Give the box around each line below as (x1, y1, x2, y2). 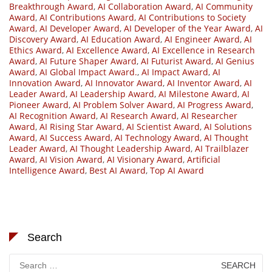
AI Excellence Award (66, 44, 148, 56)
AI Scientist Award (126, 120, 200, 132)
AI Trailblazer (195, 142, 249, 154)
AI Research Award (100, 109, 177, 121)
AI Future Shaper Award (39, 55, 137, 67)
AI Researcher (181, 109, 237, 121)
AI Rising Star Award (39, 120, 122, 132)
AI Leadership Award (70, 87, 154, 100)
